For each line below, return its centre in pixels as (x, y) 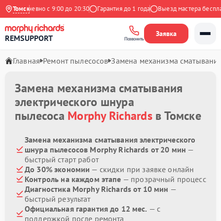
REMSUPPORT (29, 38)
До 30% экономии (57, 169)
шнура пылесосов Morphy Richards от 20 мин (106, 149)
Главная (27, 61)
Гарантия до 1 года (115, 9)
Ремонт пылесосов (76, 61)
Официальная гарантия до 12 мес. (86, 209)
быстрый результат (58, 199)
